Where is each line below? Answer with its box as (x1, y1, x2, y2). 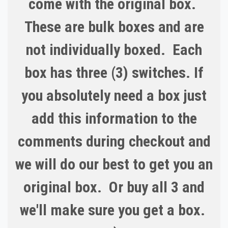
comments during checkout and (17, 132, 211, 151)
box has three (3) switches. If (24, 64, 204, 82)
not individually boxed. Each (26, 41, 202, 59)
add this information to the (31, 109, 197, 128)
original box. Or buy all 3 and (23, 178, 205, 196)
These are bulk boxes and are (24, 18, 204, 36)
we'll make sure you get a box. (19, 201, 209, 219)
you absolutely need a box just (21, 87, 207, 105)
